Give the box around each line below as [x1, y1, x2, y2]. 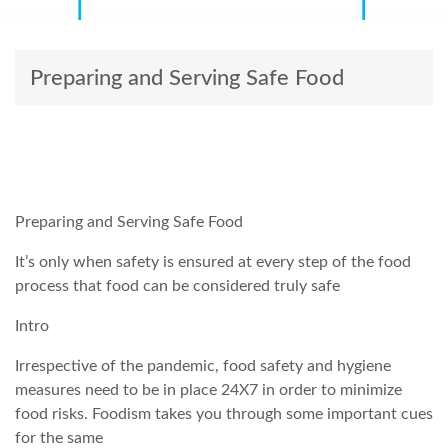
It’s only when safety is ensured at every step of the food [15, 253, 411, 270]
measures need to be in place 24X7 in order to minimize [15, 381, 402, 398]
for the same [15, 429, 103, 446]
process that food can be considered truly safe [15, 277, 344, 294]
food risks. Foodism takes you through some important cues [15, 405, 433, 422]
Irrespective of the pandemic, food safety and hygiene [15, 357, 391, 374]
